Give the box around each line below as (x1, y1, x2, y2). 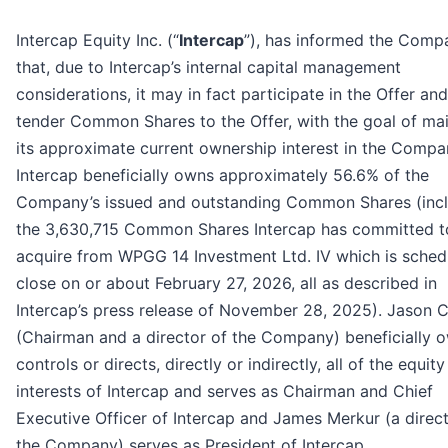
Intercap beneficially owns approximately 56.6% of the (16, 165, 429, 186)
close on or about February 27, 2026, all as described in (16, 273, 437, 294)
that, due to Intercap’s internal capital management (16, 57, 401, 78)
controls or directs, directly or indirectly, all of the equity (16, 354, 445, 375)
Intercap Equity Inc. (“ (16, 30, 179, 51)
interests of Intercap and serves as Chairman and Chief (16, 381, 433, 402)
